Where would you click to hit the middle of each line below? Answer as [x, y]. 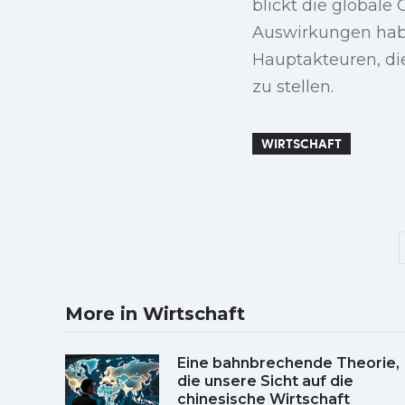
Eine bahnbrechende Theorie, [288, 363]
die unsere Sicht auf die [265, 381]
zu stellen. [293, 86]
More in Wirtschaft [155, 313]
